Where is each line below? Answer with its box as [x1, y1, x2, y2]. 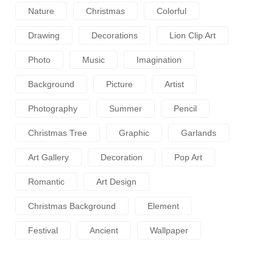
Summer [109, 104, 142, 113]
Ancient [90, 225, 118, 235]
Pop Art [174, 152, 202, 162]
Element [147, 201, 179, 211]
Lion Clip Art [169, 30, 216, 40]
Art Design [96, 177, 136, 186]
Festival [28, 225, 58, 235]
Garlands [181, 128, 216, 138]
